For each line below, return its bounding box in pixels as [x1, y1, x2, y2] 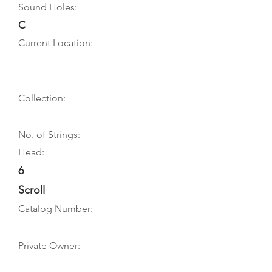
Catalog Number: [18, 203, 93, 214]
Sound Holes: [18, 1, 77, 13]
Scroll [18, 183, 45, 197]
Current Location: [18, 37, 93, 49]
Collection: [18, 92, 66, 104]
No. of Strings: [18, 129, 80, 140]
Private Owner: [18, 240, 80, 251]
